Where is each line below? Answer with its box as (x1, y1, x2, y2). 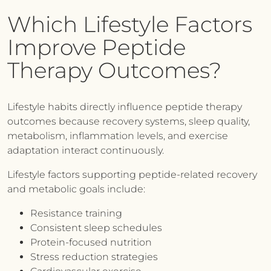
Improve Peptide (7, 34, 186, 60)
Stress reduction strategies (30, 251, 158, 263)
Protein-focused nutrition (30, 237, 152, 248)
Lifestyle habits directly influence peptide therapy (7, 101, 242, 113)
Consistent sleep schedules (30, 222, 162, 233)
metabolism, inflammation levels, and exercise (7, 130, 228, 142)
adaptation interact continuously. (7, 145, 164, 156)
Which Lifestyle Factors (7, 11, 252, 38)
